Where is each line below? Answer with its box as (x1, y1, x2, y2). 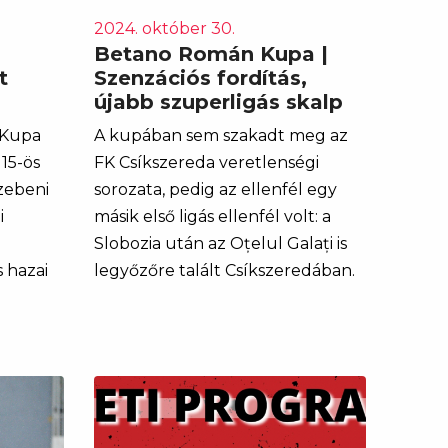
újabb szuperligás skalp (93, 89, 355, 114)
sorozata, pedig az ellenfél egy (93, 179, 337, 199)
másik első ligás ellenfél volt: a (93, 206, 331, 226)
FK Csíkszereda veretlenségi (93, 152, 319, 172)
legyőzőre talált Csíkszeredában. (93, 260, 359, 280)
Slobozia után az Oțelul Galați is (93, 233, 347, 253)
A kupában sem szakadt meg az (93, 125, 348, 145)
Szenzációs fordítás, (93, 65, 307, 90)
